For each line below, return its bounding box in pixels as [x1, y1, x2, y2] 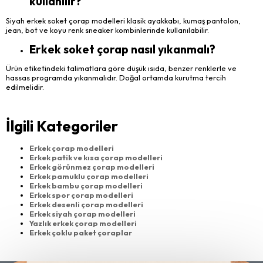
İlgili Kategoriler [6, 116, 118, 136]
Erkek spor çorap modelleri [29, 190, 133, 200]
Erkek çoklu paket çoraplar [29, 227, 132, 237]
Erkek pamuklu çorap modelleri [29, 171, 149, 181]
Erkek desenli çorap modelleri [29, 199, 143, 209]
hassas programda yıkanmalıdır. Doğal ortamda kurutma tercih [6, 73, 226, 83]
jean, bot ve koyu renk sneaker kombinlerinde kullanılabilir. [6, 25, 209, 35]
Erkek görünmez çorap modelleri [29, 161, 154, 171]
